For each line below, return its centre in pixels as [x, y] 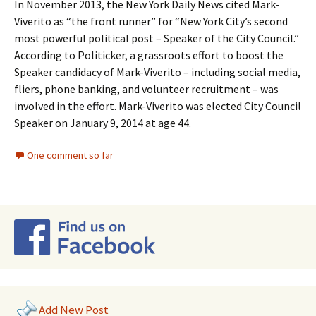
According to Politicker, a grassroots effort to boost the [149, 55]
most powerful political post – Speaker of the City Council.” [157, 38]
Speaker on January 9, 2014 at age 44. [103, 123]
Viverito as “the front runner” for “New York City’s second [151, 21]
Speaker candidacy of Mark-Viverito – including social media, [157, 72]
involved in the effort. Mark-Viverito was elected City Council [158, 106]
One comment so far [70, 155]
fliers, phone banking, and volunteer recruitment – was [146, 89]
